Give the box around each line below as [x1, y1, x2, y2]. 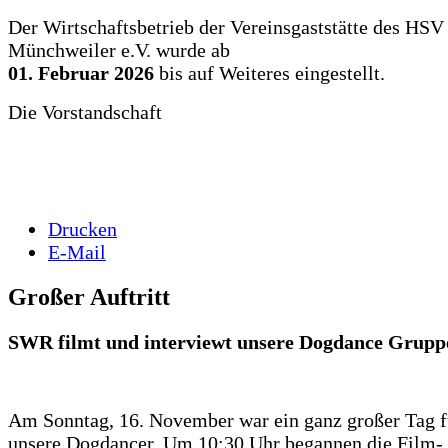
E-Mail [48, 241, 106, 264]
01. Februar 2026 [8, 62, 159, 85]
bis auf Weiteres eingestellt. [159, 62, 385, 85]
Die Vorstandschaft [8, 101, 162, 124]
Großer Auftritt [8, 284, 170, 311]
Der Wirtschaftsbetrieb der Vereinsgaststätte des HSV [8, 16, 444, 39]
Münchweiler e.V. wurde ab [8, 39, 230, 62]
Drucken [48, 218, 117, 241]
